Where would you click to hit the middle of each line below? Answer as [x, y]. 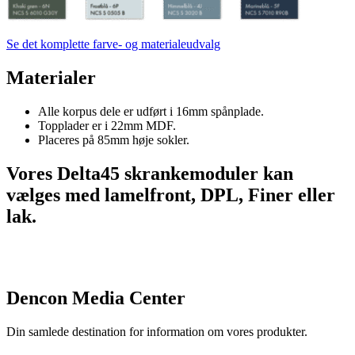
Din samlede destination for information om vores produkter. [157, 331]
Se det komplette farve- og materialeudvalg [113, 44]
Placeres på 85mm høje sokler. [114, 139]
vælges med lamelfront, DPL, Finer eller [171, 195]
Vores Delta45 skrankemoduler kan [150, 173]
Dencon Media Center [96, 298]
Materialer [51, 78]
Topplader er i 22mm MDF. [107, 125]
